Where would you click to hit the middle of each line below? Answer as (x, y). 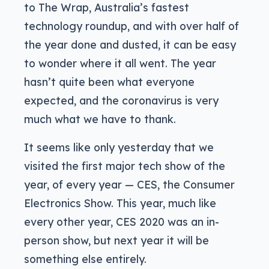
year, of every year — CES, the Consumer (129, 184)
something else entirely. (85, 258)
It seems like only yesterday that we (119, 147)
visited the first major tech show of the (125, 165)
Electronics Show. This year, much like (120, 203)
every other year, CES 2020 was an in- (122, 221)
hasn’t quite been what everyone (109, 81)
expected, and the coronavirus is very (121, 100)
